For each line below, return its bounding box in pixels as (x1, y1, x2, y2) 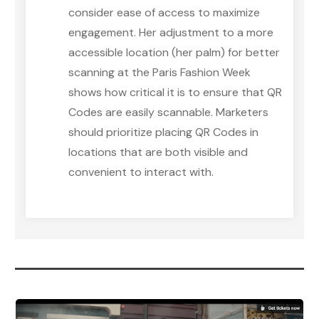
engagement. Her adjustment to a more (68, 25, 273, 41)
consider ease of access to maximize (68, 5, 260, 21)
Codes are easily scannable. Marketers (68, 105, 268, 120)
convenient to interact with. (68, 164, 214, 180)
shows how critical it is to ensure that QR (68, 85, 282, 100)
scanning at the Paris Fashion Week (68, 65, 251, 80)
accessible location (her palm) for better (68, 45, 280, 61)
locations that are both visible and (68, 145, 248, 160)
